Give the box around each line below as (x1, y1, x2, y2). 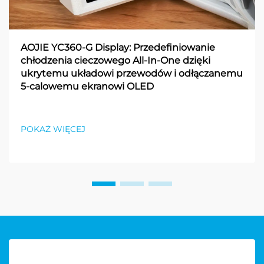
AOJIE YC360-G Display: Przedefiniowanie (21, 41, 215, 53)
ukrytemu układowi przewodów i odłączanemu (21, 67, 243, 79)
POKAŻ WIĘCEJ (21, 123, 85, 134)
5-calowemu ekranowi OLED (21, 80, 154, 92)
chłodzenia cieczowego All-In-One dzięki (21, 54, 210, 66)
